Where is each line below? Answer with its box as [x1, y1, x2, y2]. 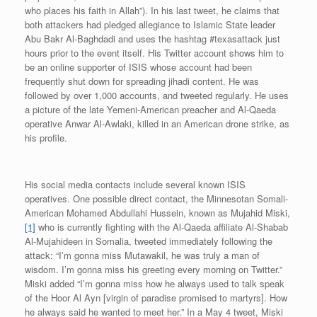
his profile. [25, 131, 67, 145]
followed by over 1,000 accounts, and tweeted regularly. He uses [25, 88, 289, 103]
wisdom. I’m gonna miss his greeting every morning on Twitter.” [25, 263, 282, 277]
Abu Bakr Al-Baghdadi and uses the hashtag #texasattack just [25, 32, 280, 46]
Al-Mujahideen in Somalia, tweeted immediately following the [25, 234, 272, 248]
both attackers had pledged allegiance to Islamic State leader [25, 18, 275, 32]
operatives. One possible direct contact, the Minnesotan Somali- [25, 192, 288, 206]
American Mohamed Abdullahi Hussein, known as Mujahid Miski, [25, 206, 290, 220]
